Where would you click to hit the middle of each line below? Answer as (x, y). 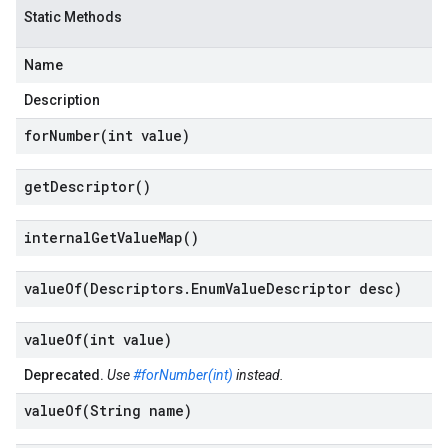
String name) (141, 410)
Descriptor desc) (334, 288)
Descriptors (136, 288)
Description (62, 100)
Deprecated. (64, 375)
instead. (258, 375)
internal (57, 237)
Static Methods (73, 17)
